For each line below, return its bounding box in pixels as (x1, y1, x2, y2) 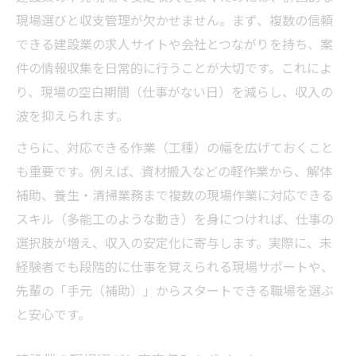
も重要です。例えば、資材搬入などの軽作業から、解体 (16, 161, 332, 181)
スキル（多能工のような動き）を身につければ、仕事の (16, 209, 334, 229)
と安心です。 (16, 304, 91, 324)
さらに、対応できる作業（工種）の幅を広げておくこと (16, 137, 334, 157)
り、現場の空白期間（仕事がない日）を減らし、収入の (16, 82, 333, 102)
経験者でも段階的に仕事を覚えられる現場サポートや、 (16, 257, 334, 277)
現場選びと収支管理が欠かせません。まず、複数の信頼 (16, 10, 333, 30)
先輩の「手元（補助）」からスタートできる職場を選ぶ (16, 281, 334, 300)
